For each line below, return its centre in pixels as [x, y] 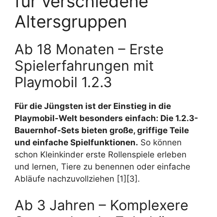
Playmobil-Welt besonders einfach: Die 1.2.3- [106, 118]
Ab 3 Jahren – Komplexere [101, 205]
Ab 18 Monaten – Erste [89, 49]
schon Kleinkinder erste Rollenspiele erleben [101, 154]
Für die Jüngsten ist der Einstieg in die [93, 106]
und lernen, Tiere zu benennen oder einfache [102, 166]
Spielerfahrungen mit [84, 65]
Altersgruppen [71, 21]
